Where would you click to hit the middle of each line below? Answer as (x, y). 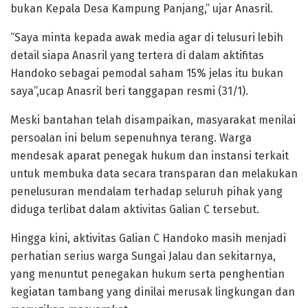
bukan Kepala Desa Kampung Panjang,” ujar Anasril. (142, 9)
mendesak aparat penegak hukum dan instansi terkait (150, 156)
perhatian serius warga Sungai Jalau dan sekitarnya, (143, 256)
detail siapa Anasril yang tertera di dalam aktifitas (137, 56)
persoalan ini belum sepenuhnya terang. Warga (131, 138)
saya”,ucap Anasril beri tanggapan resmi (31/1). (129, 91)
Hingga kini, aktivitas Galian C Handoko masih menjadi (148, 239)
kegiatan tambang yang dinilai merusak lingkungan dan (153, 292)
